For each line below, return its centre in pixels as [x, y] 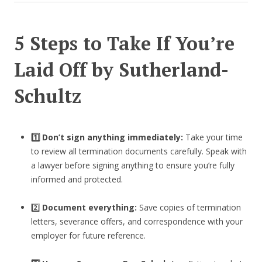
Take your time [213, 137]
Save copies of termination [189, 207]
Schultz [48, 96]
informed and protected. [77, 179]
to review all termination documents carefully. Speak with [139, 151]
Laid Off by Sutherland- [121, 69]
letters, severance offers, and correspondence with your [137, 221]
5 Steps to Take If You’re [124, 43]
